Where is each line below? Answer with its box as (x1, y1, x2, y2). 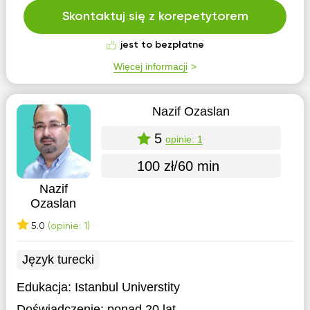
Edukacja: (16, 280, 75, 294)
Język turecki (21, 253, 94, 266)
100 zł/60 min (136, 158, 219, 174)
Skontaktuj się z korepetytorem (62, 10, 248, 23)
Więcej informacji (113, 61, 188, 72)
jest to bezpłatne (120, 40, 204, 50)
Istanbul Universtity (74, 280, 180, 294)
